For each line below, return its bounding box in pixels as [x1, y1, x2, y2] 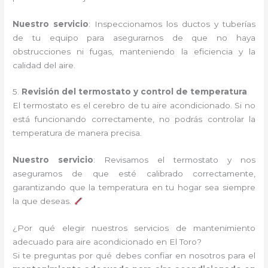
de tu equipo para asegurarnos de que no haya [13, 32, 255, 42]
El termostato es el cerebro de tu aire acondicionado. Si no [13, 100, 255, 111]
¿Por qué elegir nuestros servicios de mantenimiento [13, 223, 255, 233]
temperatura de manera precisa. [13, 128, 142, 138]
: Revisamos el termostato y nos [93, 155, 255, 165]
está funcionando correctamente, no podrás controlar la [13, 114, 255, 124]
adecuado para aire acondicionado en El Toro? [13, 237, 202, 247]
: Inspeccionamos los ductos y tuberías [89, 19, 255, 29]
